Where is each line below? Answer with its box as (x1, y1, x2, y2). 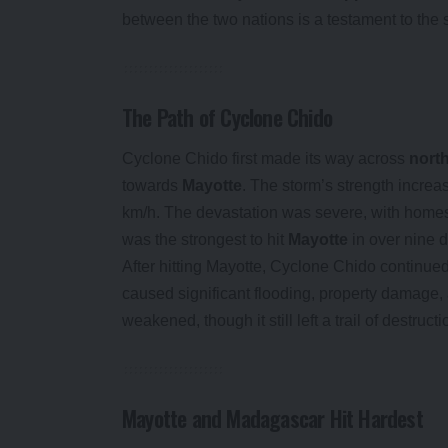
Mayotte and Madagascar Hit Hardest (122, 402, 423, 435)
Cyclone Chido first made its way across (122, 150, 409, 168)
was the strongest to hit (122, 231, 288, 249)
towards (122, 177, 182, 195)
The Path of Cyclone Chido (122, 100, 333, 133)
